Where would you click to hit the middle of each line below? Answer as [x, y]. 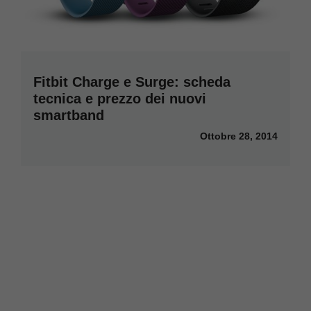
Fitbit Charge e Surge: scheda [132, 82]
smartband [69, 115]
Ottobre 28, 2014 [239, 136]
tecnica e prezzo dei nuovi [120, 98]
